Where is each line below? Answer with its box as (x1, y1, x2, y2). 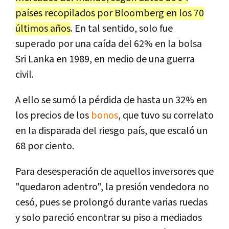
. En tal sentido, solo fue (71, 22, 173, 35)
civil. (15, 68, 34, 81)
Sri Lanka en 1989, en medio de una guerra (15, 53, 195, 66)
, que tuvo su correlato (118, 109, 214, 122)
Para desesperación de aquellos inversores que (15, 165, 214, 178)
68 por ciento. (15, 140, 74, 153)
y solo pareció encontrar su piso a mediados (15, 211, 202, 224)
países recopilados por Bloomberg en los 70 (15, 7, 204, 20)
